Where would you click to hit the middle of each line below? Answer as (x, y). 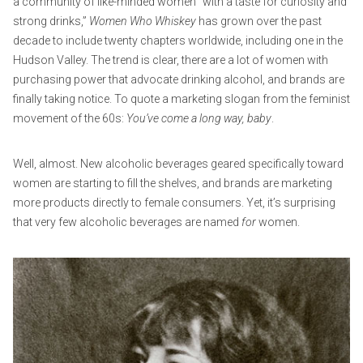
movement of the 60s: (70, 118)
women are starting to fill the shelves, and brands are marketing (173, 183)
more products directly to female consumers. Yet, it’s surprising (174, 202)
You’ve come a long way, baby (199, 118)
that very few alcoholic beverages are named (127, 222)
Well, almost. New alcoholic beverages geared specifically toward (178, 163)
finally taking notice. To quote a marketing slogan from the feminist (181, 98)
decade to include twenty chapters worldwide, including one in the (178, 40)
